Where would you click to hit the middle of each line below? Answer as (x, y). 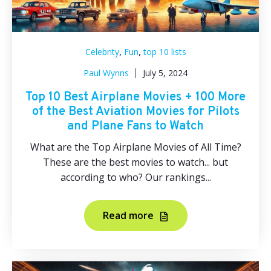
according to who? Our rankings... (135, 177)
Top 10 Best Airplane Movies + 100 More (135, 97)
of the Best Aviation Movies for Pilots (135, 112)
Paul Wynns (106, 73)
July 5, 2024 (165, 73)
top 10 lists (165, 52)
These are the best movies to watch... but (135, 162)
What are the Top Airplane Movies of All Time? (135, 147)
